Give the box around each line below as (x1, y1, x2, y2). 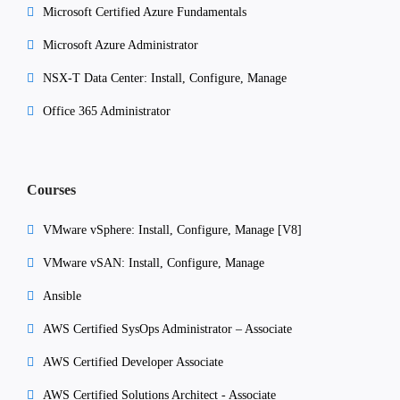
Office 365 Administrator (43, 104, 171, 118)
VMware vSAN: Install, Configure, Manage (43, 255, 264, 270)
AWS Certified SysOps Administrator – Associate (43, 321, 292, 336)
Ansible (43, 288, 81, 303)
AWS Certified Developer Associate (43, 354, 223, 369)
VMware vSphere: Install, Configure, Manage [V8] (43, 222, 302, 237)
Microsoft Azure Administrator (43, 37, 198, 52)
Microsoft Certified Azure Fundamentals (43, 4, 246, 19)
